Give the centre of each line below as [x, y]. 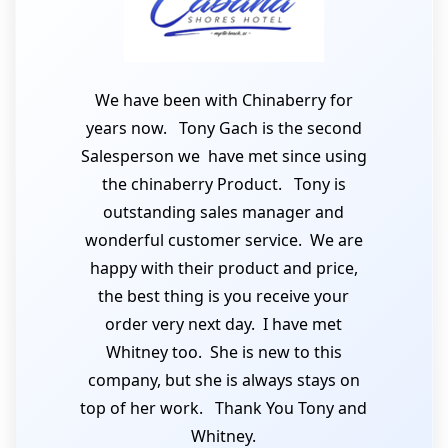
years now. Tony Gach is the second [223, 128]
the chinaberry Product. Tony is [223, 184]
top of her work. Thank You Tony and [224, 408]
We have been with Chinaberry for [223, 100]
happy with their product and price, [223, 268]
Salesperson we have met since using [223, 156]
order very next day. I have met [224, 324]
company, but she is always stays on [223, 380]
